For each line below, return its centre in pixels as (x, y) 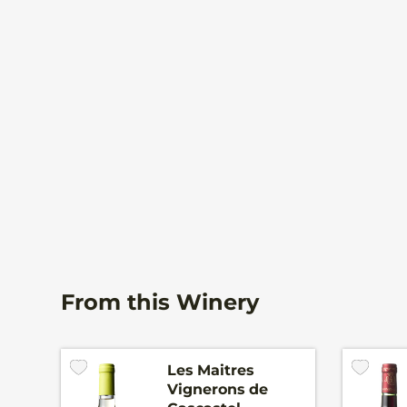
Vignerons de (218, 389)
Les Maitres (211, 370)
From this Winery (160, 302)
